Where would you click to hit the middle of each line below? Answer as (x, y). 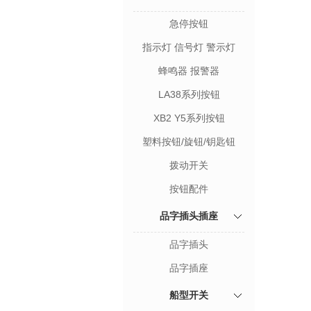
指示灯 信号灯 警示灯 (189, 47)
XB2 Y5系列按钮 (189, 118)
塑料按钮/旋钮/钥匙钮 (189, 142)
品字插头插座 (189, 216)
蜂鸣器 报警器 (189, 71)
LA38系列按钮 (189, 94)
